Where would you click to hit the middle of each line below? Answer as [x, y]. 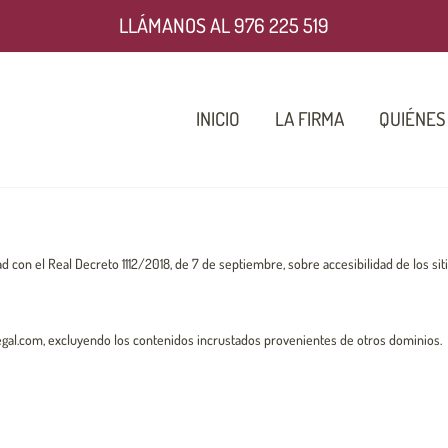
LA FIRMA [309, 118]
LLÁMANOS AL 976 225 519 [224, 25]
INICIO [218, 118]
